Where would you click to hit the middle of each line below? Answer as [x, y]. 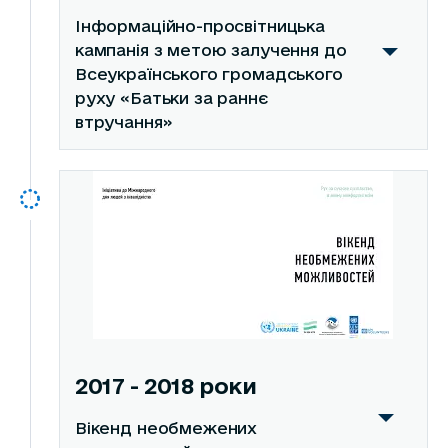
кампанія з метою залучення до [210, 50]
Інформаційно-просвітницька [199, 26]
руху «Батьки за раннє [171, 98]
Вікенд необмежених [166, 428]
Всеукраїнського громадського [208, 74]
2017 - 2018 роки [165, 386]
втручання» [123, 122]
